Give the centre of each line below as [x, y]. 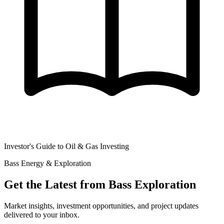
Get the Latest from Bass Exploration [100, 185]
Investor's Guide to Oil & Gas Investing [66, 146]
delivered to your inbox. [42, 215]
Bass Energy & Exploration [47, 163]
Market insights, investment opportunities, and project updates [101, 206]
